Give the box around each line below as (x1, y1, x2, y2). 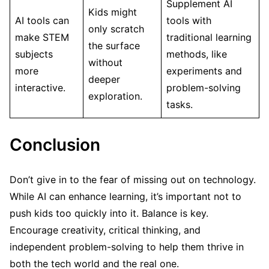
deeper (88, 73, 120, 86)
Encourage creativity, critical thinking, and (10, 224, 201, 237)
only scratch (88, 23, 144, 35)
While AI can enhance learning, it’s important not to (10, 190, 241, 203)
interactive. (15, 82, 65, 94)
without (88, 56, 122, 69)
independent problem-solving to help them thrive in (10, 241, 244, 253)
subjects (15, 48, 53, 61)
